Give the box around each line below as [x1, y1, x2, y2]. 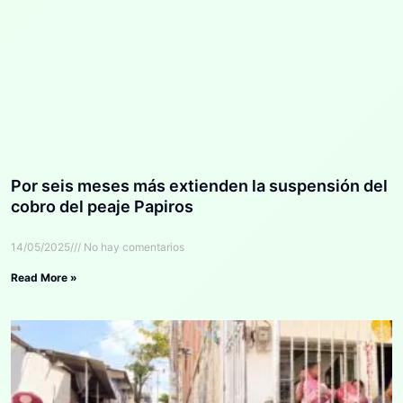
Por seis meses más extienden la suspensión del [11, 176, 388, 196]
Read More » [11, 271, 77, 285]
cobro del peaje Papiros [11, 197, 193, 217]
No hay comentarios [81, 240, 184, 255]
